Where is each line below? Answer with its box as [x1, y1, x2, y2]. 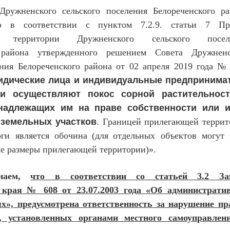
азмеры [12, 144, 43, 155]
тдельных [118, 130, 161, 141]
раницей [107, 117, 145, 127]
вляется [19, 130, 54, 141]
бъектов [165, 130, 202, 141]
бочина [59, 130, 87, 141]
